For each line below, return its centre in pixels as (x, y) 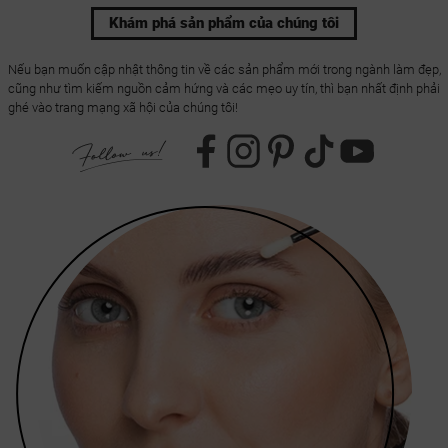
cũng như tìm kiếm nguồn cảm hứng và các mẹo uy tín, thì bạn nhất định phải (223, 89)
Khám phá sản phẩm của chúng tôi (224, 23)
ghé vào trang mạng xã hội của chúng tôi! (122, 108)
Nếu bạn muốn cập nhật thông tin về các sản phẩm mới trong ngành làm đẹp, (224, 70)
